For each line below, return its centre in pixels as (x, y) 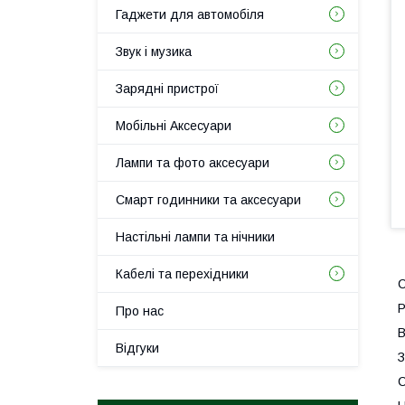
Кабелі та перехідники (182, 274)
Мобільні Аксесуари (174, 126)
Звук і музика (154, 52)
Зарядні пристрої (167, 89)
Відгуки (137, 348)
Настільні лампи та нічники (195, 237)
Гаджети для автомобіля (190, 14)
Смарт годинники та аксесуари (208, 200)
